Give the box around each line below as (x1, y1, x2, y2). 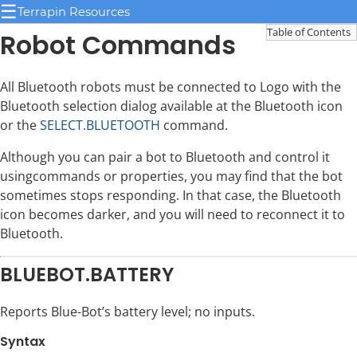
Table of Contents (267, 25, 351, 39)
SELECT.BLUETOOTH (40, 116, 160, 135)
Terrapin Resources (18, 4, 130, 19)
